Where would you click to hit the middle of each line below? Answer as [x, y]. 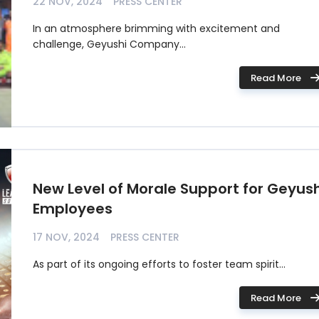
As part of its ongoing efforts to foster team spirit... [159, 264]
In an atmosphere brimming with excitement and [156, 28]
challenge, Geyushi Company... [109, 44]
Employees [73, 209]
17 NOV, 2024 [66, 237]
